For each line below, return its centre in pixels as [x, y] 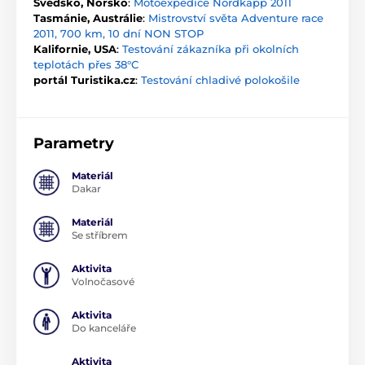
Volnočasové [103, 281]
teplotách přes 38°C [86, 64]
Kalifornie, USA [75, 48]
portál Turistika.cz [84, 79]
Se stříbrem [100, 235]
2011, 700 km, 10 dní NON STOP [119, 33]
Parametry [74, 143]
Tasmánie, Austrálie [88, 18]
